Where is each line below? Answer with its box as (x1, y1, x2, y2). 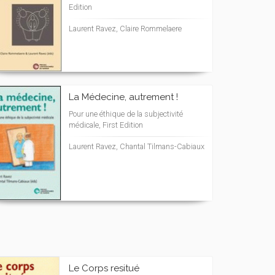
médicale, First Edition (69, 120, 143, 130)
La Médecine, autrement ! (69, 91, 178, 103)
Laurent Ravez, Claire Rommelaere (69, 24, 182, 33)
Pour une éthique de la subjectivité (69, 109, 183, 118)
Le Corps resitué (69, 263, 139, 274)
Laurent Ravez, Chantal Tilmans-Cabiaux (69, 142, 204, 151)
